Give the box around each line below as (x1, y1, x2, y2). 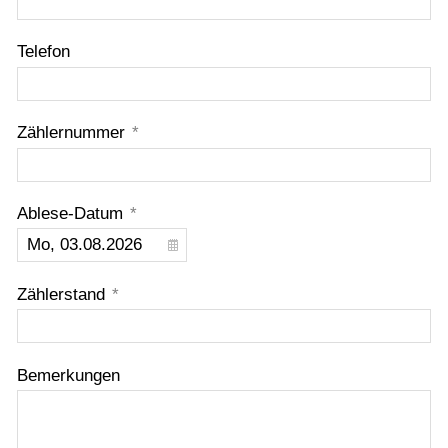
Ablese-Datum (17, 204, 128, 224)
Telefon (17, 42, 70, 62)
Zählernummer (17, 123, 130, 143)
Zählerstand (17, 284, 110, 304)
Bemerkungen (17, 365, 120, 385)
